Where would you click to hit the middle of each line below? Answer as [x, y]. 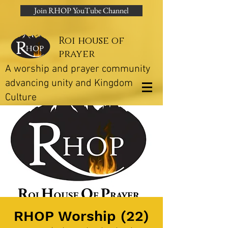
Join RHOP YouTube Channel [81, 10]
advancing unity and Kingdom [69, 83]
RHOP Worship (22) [81, 216]
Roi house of [91, 41]
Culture [21, 98]
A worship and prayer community [78, 69]
